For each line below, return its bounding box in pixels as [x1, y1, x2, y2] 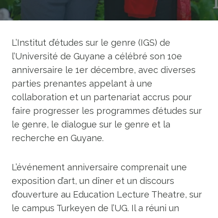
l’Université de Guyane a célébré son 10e [12, 51, 182, 61]
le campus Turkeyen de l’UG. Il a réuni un [12, 203, 179, 213]
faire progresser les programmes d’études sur [12, 106, 202, 116]
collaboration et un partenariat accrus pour [12, 92, 192, 102]
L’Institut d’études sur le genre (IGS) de [12, 37, 170, 48]
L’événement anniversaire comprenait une [12, 162, 187, 172]
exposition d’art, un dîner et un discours [12, 176, 174, 186]
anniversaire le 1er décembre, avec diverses [12, 65, 196, 75]
